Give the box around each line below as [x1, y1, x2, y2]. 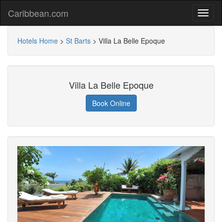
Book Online [92, 98, 130, 108]
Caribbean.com [8, 6, 68, 19]
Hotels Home [17, 36, 58, 46]
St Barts [66, 36, 91, 46]
